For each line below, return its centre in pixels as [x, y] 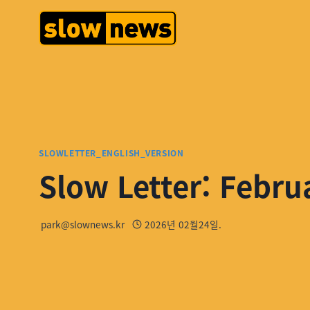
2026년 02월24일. [183, 224]
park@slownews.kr [83, 224]
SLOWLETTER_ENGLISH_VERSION [111, 153]
